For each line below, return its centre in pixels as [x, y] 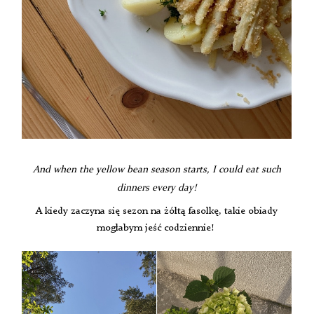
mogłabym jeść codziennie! [157, 228]
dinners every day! [157, 188]
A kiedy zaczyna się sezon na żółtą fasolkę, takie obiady [157, 211]
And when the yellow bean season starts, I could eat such [157, 170]
